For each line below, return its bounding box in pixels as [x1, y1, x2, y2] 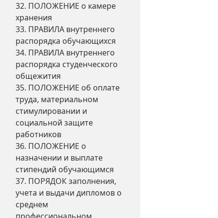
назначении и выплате [16, 152, 103, 163]
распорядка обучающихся [16, 36, 116, 46]
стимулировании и [16, 106, 87, 116]
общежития [16, 71, 61, 81]
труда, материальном [16, 94, 98, 105]
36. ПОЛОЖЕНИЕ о [16, 141, 86, 151]
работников [16, 129, 61, 140]
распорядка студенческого [16, 59, 118, 70]
